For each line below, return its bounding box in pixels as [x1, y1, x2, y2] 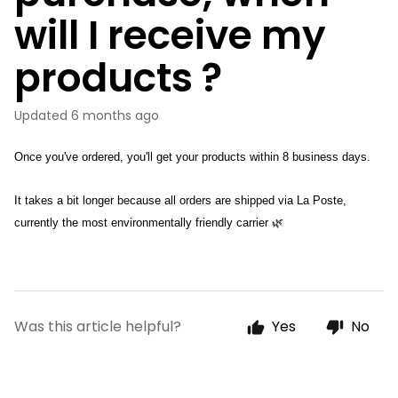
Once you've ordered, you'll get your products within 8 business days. [14, 150, 370, 163]
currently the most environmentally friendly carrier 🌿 [14, 216, 283, 229]
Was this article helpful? [14, 316, 181, 337]
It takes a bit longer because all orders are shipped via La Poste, [14, 194, 346, 207]
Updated [22, 107, 68, 124]
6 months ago [71, 107, 159, 124]
